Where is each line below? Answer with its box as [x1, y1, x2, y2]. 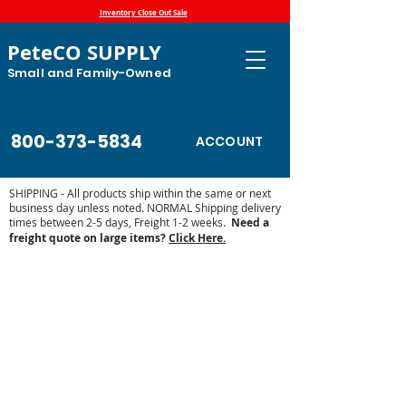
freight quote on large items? [9, 230, 169, 246]
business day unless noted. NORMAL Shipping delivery [9, 200, 281, 215]
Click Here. [169, 230, 226, 246]
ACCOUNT [196, 132, 263, 150]
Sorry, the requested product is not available [18, 266, 203, 275]
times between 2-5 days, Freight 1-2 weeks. [9, 215, 228, 229]
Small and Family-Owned [7, 64, 171, 82]
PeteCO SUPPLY [7, 38, 161, 66]
